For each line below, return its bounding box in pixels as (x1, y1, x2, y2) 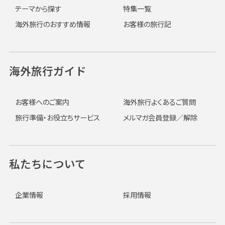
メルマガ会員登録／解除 (123, 112, 197, 123)
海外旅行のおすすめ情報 (15, 19, 90, 30)
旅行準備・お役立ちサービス (15, 112, 100, 123)
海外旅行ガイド (9, 62, 86, 78)
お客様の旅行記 (123, 19, 171, 30)
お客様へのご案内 (15, 96, 69, 107)
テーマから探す (15, 3, 61, 14)
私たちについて (9, 156, 86, 172)
